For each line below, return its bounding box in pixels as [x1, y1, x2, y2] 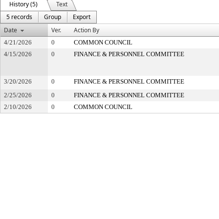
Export [73, 13, 90, 21]
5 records [6, 13, 32, 21]
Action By [74, 26, 99, 34]
